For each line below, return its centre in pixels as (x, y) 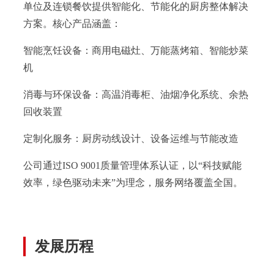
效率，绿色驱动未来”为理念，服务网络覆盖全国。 (133, 182)
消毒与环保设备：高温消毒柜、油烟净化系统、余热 (136, 94)
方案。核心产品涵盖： (72, 23)
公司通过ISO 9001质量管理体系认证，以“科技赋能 (132, 165)
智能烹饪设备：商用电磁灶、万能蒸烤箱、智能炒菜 (136, 50)
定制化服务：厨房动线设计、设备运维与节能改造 (131, 138)
